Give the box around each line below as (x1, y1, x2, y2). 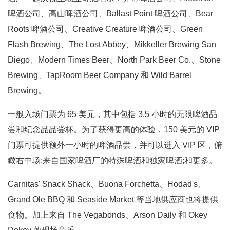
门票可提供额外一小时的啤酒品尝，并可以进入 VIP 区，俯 (8, 141, 222, 149)
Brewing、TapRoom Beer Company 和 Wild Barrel (8, 71, 191, 80)
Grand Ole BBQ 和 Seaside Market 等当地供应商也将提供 (8, 195, 218, 204)
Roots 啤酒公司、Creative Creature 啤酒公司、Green (8, 25, 203, 33)
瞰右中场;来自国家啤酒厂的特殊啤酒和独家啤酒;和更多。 (8, 156, 217, 165)
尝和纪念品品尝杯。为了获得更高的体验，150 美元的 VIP (8, 125, 220, 134)
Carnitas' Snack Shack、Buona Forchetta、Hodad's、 (8, 180, 206, 188)
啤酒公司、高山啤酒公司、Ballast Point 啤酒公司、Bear (8, 9, 213, 18)
